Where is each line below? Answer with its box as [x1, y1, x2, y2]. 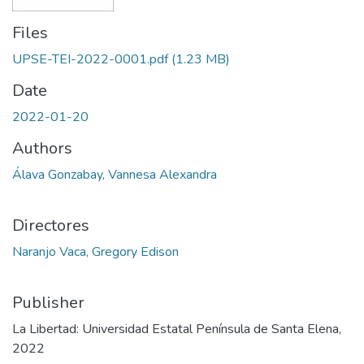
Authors [12, 137, 72, 160]
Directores [12, 214, 89, 237]
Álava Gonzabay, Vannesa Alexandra [12, 166, 217, 184]
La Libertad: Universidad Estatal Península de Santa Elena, [12, 320, 341, 339]
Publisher [12, 292, 84, 314]
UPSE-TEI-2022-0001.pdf [12, 50, 168, 69]
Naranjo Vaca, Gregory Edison [12, 243, 179, 262]
